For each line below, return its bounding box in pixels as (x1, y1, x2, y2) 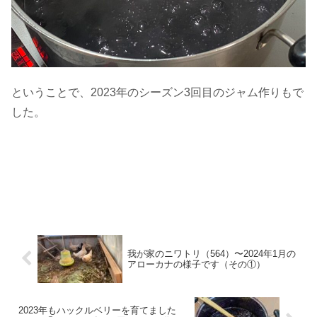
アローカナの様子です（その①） (127, 258, 265, 270)
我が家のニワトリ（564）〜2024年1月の (127, 248, 296, 259)
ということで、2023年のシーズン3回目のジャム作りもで (11, 86, 304, 98)
